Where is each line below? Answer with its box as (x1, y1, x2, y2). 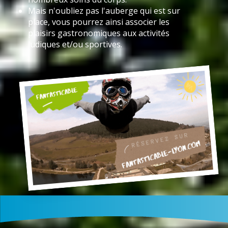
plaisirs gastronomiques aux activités (28, 27, 169, 39)
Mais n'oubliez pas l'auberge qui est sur (28, 5, 180, 17)
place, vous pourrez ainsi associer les (28, 16, 169, 28)
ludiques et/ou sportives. (28, 39, 122, 50)
